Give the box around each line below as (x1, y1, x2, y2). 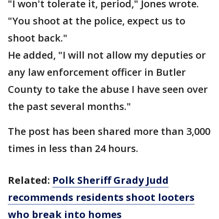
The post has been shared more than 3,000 (8, 125, 210, 138)
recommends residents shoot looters (8, 191, 195, 204)
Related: (8, 174, 52, 187)
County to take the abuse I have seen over (8, 83, 208, 96)
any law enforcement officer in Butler (8, 66, 186, 79)
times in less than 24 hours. (8, 142, 138, 155)
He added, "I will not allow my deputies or (8, 48, 206, 62)
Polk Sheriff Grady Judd (52, 174, 169, 187)
